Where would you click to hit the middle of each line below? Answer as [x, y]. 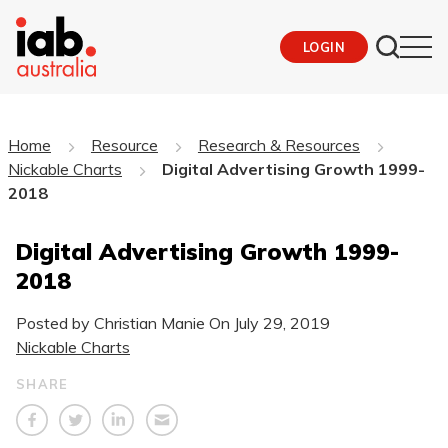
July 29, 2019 [282, 322]
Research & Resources [278, 144]
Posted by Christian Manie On [125, 322]
